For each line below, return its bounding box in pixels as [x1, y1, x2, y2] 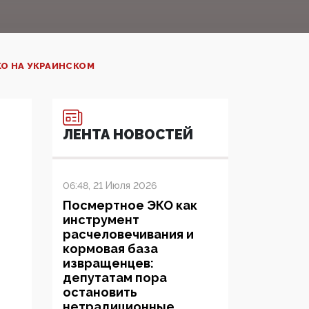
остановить [63, 285, 137, 300]
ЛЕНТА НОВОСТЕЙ [63, 126, 193, 143]
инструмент [63, 212, 139, 228]
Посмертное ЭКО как [63, 198, 197, 213]
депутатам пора [63, 270, 167, 286]
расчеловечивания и [63, 227, 194, 242]
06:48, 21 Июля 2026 [63, 180, 157, 192]
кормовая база [63, 241, 158, 257]
